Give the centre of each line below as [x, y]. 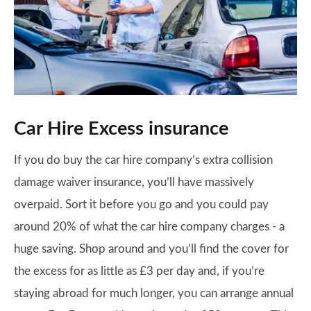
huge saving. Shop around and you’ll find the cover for [151, 249]
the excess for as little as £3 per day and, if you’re [139, 271]
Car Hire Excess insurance [121, 128]
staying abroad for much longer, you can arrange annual [154, 293]
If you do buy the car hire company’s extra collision [143, 160]
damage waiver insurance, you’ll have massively [134, 182]
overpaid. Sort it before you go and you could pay [141, 204]
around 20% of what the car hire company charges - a [149, 226]
